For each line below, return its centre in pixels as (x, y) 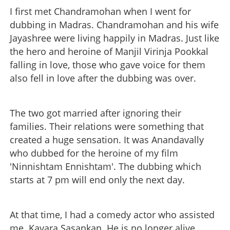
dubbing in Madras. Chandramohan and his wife (114, 24)
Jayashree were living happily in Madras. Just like (114, 38)
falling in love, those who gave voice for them (108, 64)
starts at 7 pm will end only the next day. (97, 179)
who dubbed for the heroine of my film (94, 153)
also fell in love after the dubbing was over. (103, 78)
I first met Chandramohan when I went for (100, 11)
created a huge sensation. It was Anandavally (107, 139)
